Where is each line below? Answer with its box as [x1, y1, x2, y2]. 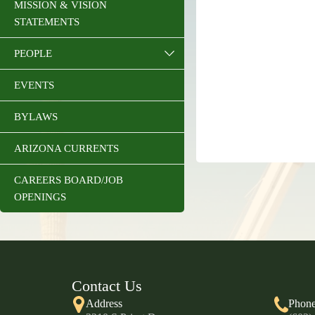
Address [86, 297, 122, 309]
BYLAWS [14, 111, 58, 122]
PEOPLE [14, 48, 52, 59]
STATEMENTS [14, 16, 79, 27]
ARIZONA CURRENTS [14, 143, 119, 154]
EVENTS [14, 79, 54, 91]
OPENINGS [14, 191, 66, 202]
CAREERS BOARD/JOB [14, 174, 123, 186]
